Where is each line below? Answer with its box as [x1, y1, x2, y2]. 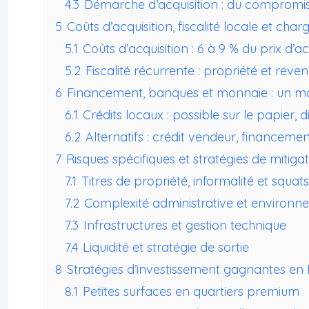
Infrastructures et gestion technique [83, 217, 286, 234]
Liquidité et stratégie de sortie [83, 239, 249, 256]
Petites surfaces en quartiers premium [83, 283, 299, 300]
